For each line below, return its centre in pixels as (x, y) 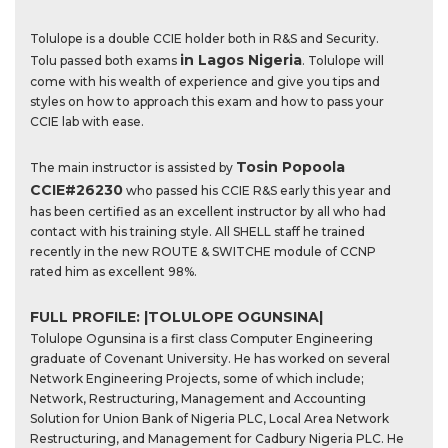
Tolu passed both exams (105, 60)
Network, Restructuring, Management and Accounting (198, 398)
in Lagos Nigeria (241, 60)
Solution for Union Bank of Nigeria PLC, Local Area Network (209, 418)
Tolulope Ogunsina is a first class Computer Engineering (201, 338)
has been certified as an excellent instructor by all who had (208, 211)
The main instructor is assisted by (133, 167)
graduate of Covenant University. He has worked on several (210, 358)
